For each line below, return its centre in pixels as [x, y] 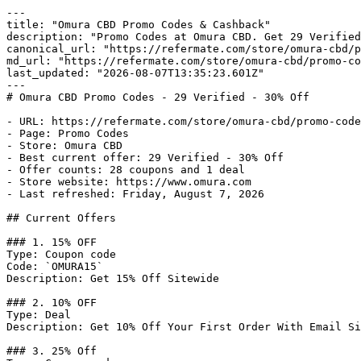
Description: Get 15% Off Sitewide [113, 278]
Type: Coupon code [61, 254]
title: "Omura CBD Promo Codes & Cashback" [139, 25]
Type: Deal [39, 315]
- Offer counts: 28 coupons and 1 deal [126, 170]
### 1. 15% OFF [52, 242]
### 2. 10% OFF [52, 303]
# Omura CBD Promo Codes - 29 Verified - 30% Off [158, 97]
